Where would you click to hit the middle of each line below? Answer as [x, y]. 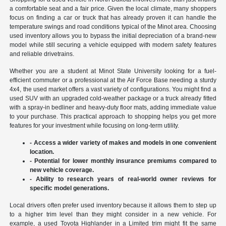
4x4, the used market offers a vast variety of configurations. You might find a [113, 90]
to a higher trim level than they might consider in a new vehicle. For [113, 215]
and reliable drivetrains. [42, 54]
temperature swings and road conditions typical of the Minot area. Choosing [113, 27]
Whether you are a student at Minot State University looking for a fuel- [113, 71]
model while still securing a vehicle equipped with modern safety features [113, 45]
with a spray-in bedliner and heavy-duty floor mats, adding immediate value [113, 108]
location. [42, 152]
